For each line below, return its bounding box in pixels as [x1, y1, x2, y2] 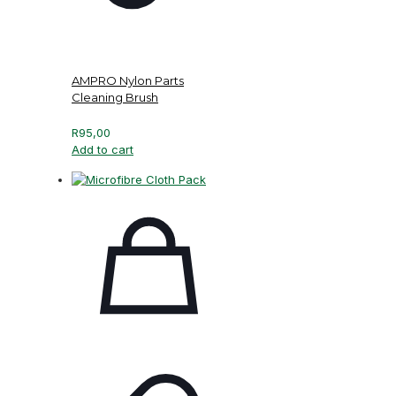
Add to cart [72, 142, 133, 157]
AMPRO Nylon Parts [72, 72, 184, 88]
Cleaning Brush [72, 89, 158, 104]
